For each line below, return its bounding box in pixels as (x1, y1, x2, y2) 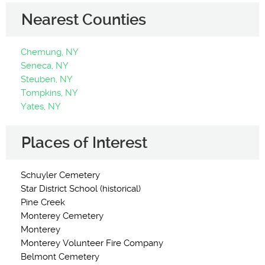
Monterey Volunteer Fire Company (21, 238, 163, 248)
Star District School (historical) (21, 183, 141, 194)
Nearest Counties (21, 11, 146, 28)
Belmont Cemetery (21, 251, 99, 262)
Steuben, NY (21, 74, 73, 85)
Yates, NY (21, 101, 61, 112)
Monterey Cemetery (21, 211, 104, 221)
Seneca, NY (21, 60, 69, 71)
